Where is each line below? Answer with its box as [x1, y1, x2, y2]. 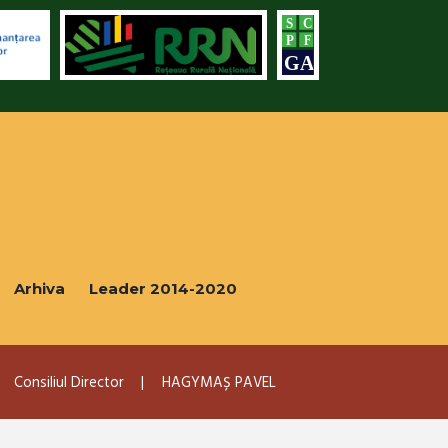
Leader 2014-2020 [88, 278, 237, 298]
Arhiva [14, 278, 66, 298]
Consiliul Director [13, 370, 124, 395]
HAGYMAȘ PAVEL [162, 370, 276, 395]
